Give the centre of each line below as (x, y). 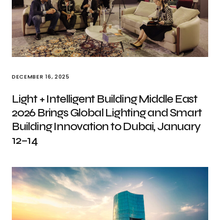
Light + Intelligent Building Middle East (105, 99)
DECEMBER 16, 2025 (41, 77)
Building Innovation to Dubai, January (106, 126)
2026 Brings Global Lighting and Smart (107, 113)
